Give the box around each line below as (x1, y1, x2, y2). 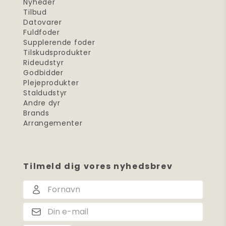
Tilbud (23, 7, 47, 17)
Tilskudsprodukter (23, 47, 91, 58)
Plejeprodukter (23, 78, 79, 88)
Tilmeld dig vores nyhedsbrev (23, 160, 173, 172)
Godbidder (23, 68, 64, 78)
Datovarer (23, 17, 62, 27)
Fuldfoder (23, 27, 60, 37)
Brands (23, 108, 49, 118)
